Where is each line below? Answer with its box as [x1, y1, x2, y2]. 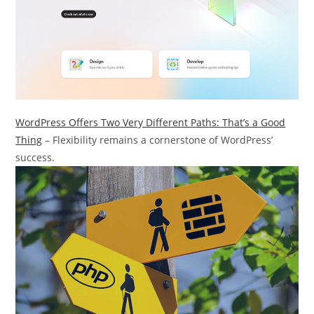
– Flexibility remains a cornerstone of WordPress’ [42, 133, 273, 147]
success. [15, 151, 55, 165]
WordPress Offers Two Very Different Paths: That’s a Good [15, 116, 286, 130]
